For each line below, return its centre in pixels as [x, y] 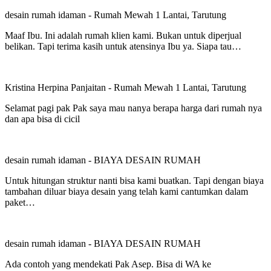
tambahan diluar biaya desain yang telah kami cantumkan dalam [126, 192]
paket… [20, 203]
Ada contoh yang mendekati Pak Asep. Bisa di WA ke [108, 264]
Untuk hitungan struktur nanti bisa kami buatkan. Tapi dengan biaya [134, 181]
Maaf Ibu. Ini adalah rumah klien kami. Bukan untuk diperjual [123, 36]
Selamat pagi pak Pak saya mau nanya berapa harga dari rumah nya [133, 108]
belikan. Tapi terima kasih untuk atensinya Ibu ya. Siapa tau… [123, 47]
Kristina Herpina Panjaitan [57, 88]
